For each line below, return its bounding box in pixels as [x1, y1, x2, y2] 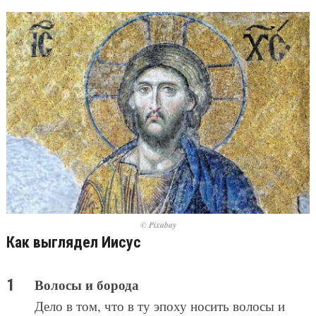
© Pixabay [140, 219, 176, 231]
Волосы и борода [34, 275, 139, 295]
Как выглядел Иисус [6, 233, 141, 252]
